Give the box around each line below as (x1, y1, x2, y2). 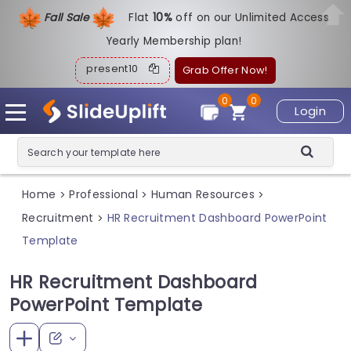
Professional (69, 186, 139, 203)
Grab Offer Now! (182, 63, 268, 77)
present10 (86, 62, 149, 75)
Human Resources (151, 186, 255, 203)
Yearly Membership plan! (105, 34, 242, 49)
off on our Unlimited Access (175, 9, 330, 25)
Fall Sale (43, 9, 92, 25)
